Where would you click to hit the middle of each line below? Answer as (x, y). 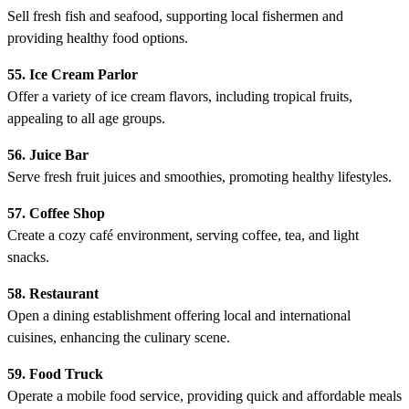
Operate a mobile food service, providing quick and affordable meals (204, 395)
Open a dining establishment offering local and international (179, 315)
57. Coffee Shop (56, 213)
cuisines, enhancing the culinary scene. (119, 337)
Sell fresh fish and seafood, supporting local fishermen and (175, 16)
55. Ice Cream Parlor (73, 74)
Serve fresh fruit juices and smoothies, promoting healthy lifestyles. (199, 176)
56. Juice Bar (48, 154)
